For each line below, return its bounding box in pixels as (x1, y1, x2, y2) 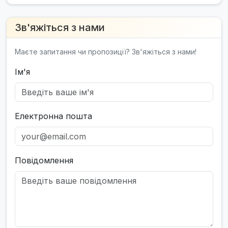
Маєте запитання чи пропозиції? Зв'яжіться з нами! (15, 47, 196, 56)
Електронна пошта (15, 111, 92, 122)
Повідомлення (15, 155, 73, 166)
